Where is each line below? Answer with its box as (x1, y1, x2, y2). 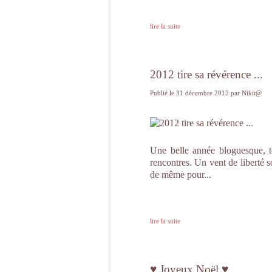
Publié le (150, 89, 176, 97)
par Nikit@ (231, 89, 262, 97)
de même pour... (150, 169, 211, 180)
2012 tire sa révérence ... (150, 68, 263, 81)
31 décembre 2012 (176, 89, 231, 97)
